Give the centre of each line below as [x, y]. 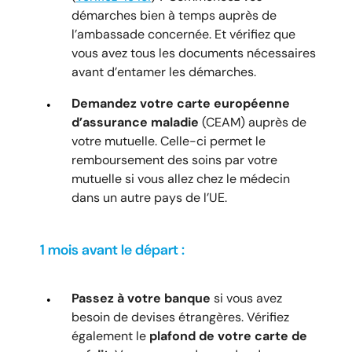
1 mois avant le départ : [112, 249]
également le [110, 335]
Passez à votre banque [141, 298]
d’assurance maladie [135, 122]
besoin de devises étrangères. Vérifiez [180, 317]
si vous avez [246, 298]
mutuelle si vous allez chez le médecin [181, 178]
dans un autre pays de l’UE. [149, 197]
